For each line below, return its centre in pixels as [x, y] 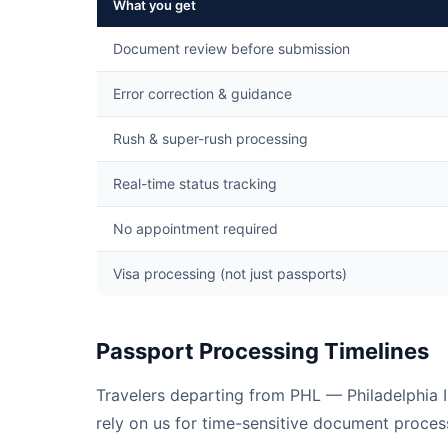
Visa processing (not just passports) [230, 273]
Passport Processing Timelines [262, 351]
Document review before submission [231, 48]
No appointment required [195, 228]
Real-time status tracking [195, 183]
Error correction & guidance [202, 93]
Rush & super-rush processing [210, 138]
